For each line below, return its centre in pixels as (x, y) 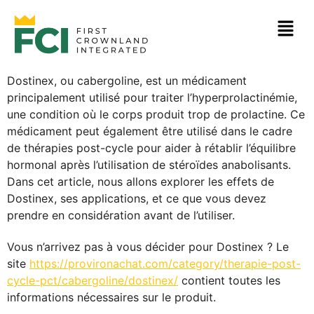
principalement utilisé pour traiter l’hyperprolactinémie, (152, 97)
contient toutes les (229, 280)
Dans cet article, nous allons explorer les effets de (141, 181)
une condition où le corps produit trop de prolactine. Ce (156, 114)
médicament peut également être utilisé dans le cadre (150, 131)
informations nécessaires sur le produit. (111, 297)
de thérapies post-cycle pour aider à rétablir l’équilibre (151, 148)
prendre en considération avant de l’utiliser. (121, 215)
